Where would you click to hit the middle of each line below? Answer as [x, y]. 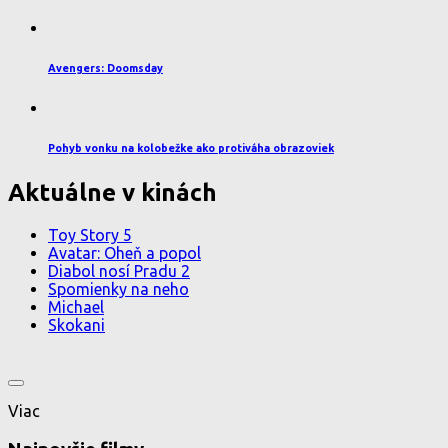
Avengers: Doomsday [105, 67]
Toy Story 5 [90, 235]
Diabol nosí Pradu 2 [119, 271]
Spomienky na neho [118, 289]
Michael [76, 307]
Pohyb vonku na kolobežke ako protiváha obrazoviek [191, 147]
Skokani [76, 325]
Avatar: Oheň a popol [124, 253]
